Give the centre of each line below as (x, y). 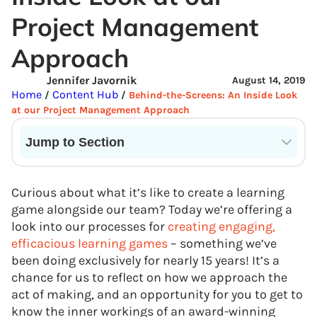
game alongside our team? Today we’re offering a (152, 209)
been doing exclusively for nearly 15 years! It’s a (145, 260)
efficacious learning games (90, 243)
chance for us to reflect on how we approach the (149, 277)
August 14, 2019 (269, 80)
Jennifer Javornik (92, 80)
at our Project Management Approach (100, 110)
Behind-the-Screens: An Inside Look (213, 95)
